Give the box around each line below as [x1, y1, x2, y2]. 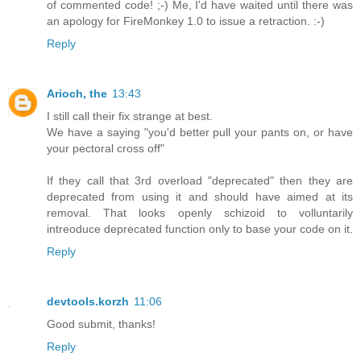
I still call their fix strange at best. [47, 110, 213, 123]
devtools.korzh [47, 295, 129, 309]
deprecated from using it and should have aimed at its [47, 190, 353, 204]
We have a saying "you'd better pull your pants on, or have [47, 126, 353, 139]
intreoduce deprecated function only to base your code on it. [47, 222, 353, 236]
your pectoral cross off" [47, 142, 164, 156]
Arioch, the [47, 87, 107, 101]
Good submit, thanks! [47, 317, 156, 331]
